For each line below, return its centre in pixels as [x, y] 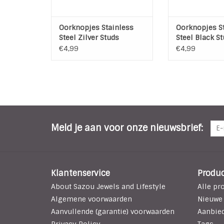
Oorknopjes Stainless [96, 27]
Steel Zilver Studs [89, 37]
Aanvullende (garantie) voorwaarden [113, 211]
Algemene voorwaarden [91, 199]
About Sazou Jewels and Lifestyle [108, 186]
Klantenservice [80, 173]
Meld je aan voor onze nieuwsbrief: [127, 128]
